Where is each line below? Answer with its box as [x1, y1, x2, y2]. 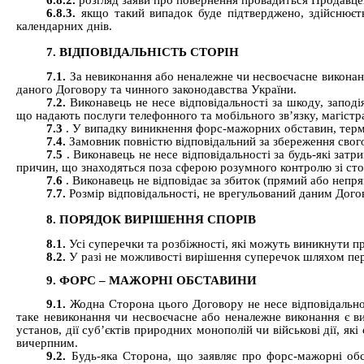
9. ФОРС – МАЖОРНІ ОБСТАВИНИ [46, 273, 258, 287]
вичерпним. [16, 336, 78, 350]
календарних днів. [16, 19, 112, 32]
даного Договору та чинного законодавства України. [16, 82, 297, 96]
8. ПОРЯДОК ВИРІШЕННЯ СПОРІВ [46, 213, 257, 227]
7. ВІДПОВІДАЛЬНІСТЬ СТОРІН [46, 45, 240, 59]
